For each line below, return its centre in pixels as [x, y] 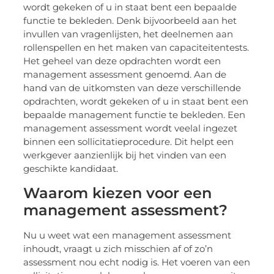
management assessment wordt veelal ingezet [131, 128]
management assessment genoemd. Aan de [125, 75]
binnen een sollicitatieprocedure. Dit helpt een [129, 142]
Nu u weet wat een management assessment [128, 235]
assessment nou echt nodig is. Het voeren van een [137, 262]
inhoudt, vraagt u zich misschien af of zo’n [118, 248]
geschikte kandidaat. [71, 169]
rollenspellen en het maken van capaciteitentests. [136, 48]
